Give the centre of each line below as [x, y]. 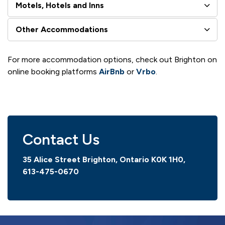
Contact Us [61, 139]
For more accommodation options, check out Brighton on [112, 60]
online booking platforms [53, 72]
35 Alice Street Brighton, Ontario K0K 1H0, [104, 159]
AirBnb [112, 72]
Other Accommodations [62, 29]
